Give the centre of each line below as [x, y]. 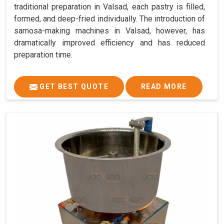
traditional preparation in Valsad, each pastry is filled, [109, 6]
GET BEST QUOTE [73, 86]
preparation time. [43, 54]
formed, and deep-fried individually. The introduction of [109, 18]
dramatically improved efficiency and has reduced [109, 42]
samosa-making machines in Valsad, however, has [109, 30]
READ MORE [164, 86]
